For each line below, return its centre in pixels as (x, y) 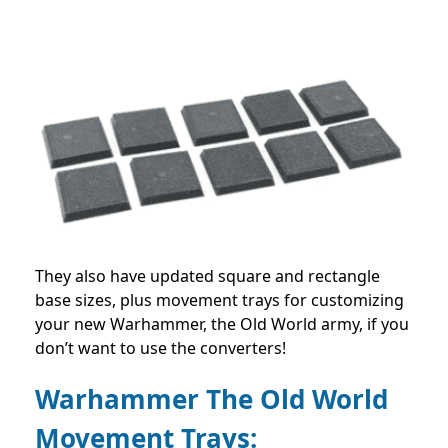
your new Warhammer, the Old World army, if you (222, 324)
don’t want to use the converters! (160, 348)
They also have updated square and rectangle (207, 276)
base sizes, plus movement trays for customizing (219, 300)
